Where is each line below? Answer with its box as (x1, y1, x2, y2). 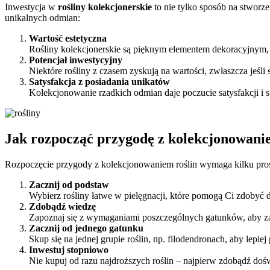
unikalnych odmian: (5, 12, 80, 23)
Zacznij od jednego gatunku (29, 222, 143, 233)
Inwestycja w (5, 1, 58, 12)
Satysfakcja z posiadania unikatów (29, 76, 170, 87)
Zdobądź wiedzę (29, 201, 96, 212)
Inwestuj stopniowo (29, 244, 108, 255)
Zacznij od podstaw (29, 179, 109, 190)
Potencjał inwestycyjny (29, 54, 122, 65)
